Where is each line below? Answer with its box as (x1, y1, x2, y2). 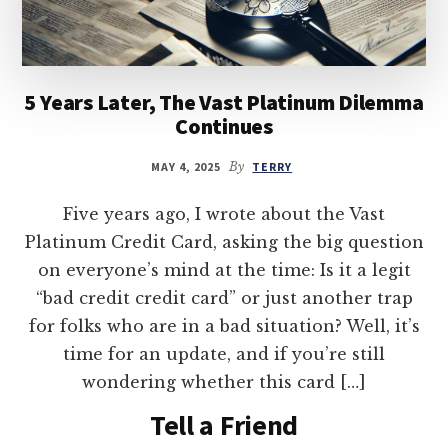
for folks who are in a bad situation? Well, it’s (28, 315, 420, 336)
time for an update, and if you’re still (63, 343, 385, 364)
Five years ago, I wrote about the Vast (63, 203, 385, 224)
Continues (174, 111, 274, 140)
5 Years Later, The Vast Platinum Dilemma (24, 87, 424, 116)
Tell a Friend (149, 406, 299, 443)
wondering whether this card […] (82, 371, 366, 392)
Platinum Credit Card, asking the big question (24, 231, 424, 252)
